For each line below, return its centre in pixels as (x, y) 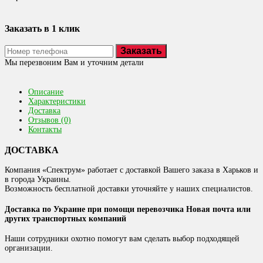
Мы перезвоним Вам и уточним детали (74, 63)
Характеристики (57, 102)
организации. (29, 248)
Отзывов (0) (50, 120)
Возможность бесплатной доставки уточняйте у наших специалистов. (129, 189)
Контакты (45, 130)
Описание (46, 92)
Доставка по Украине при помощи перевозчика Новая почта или (128, 209)
